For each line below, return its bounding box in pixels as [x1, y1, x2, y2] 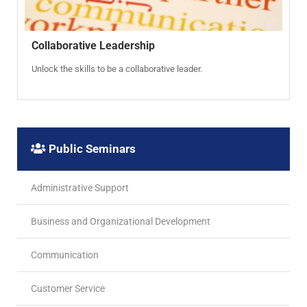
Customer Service [31, 282, 105, 294]
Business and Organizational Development [31, 215, 210, 227]
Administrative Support [31, 182, 129, 193]
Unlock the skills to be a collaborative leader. [32, 63, 202, 74]
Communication [31, 249, 99, 260]
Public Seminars [49, 141, 136, 156]
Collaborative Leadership [32, 38, 155, 52]
